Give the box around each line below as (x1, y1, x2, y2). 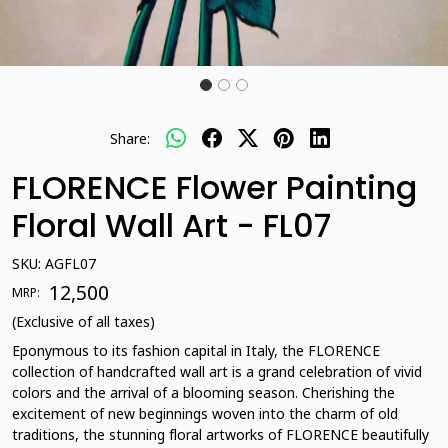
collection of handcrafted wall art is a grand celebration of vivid (12, 362, 422, 381)
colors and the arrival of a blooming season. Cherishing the (12, 383, 395, 402)
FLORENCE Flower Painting (12, 165, 417, 210)
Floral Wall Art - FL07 (12, 203, 331, 248)
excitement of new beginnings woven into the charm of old (12, 404, 398, 423)
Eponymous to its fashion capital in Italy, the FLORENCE (12, 341, 380, 360)
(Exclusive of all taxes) (12, 312, 155, 331)
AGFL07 (45, 254, 96, 273)
